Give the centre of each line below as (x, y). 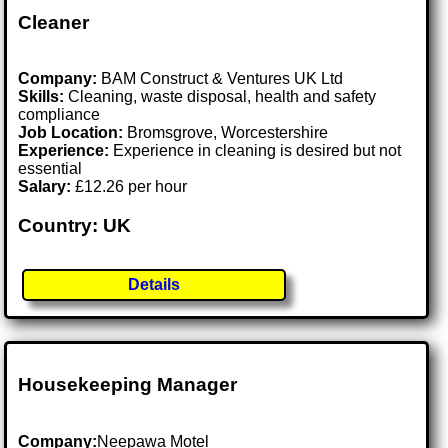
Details (154, 284)
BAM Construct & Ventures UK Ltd (220, 79)
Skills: (41, 97)
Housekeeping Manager (128, 384)
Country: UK (75, 225)
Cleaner (54, 22)
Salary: (45, 187)
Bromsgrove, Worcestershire (228, 133)
